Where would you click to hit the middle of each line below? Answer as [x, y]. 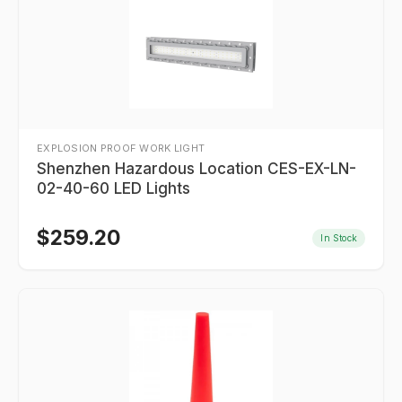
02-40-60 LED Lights [114, 188]
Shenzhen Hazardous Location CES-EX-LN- [197, 169]
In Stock [339, 237]
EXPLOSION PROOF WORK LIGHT [121, 148]
